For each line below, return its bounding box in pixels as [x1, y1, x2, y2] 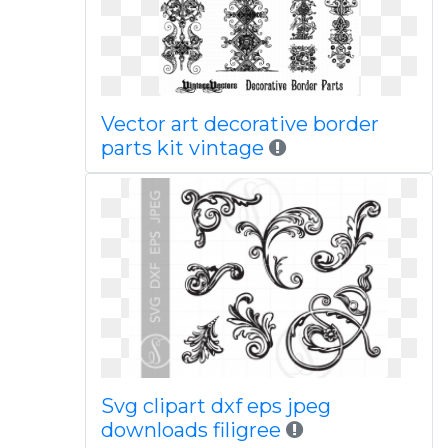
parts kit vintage [100, 136, 264, 160]
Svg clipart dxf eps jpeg [100, 394, 331, 418]
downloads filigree [100, 418, 281, 442]
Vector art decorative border [100, 112, 379, 136]
